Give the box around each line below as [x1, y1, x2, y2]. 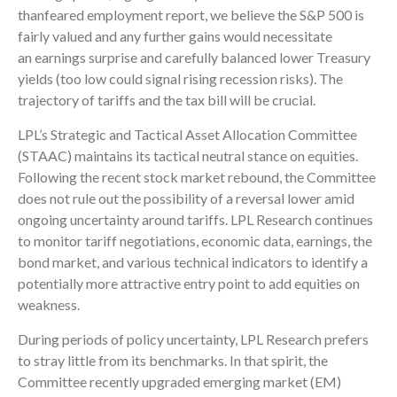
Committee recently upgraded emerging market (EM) [18, 373, 341, 391]
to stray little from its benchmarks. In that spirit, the [18, 352, 328, 370]
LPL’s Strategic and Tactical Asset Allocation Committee [18, 126, 357, 144]
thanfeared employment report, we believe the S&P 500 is [18, 6, 364, 24]
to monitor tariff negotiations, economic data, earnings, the [18, 232, 372, 250]
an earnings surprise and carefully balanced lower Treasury [18, 49, 370, 66]
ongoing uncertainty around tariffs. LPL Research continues [18, 211, 373, 229]
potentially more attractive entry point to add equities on [18, 275, 360, 292]
